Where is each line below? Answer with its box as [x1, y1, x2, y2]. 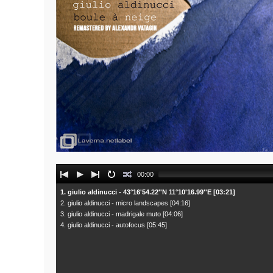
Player [56, 178, 80, 190]
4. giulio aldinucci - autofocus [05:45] [60, 221, 167, 229]
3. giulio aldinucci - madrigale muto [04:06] [60, 210, 183, 218]
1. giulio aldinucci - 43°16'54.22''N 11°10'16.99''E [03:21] [60, 188, 235, 196]
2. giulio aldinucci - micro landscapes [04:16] [60, 199, 190, 207]
